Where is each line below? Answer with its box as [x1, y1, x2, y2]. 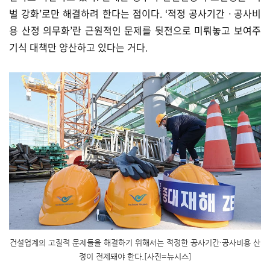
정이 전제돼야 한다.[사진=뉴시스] [78, 252, 192, 262]
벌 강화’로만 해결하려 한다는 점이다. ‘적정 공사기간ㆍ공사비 [9, 6, 261, 20]
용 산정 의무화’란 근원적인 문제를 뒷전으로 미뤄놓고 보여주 [9, 23, 261, 37]
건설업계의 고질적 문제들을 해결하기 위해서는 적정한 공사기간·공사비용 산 [10, 238, 260, 248]
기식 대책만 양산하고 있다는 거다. [9, 40, 150, 54]
